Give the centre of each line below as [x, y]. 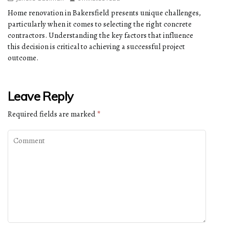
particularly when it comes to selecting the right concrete [100, 24]
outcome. [23, 58]
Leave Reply [41, 96]
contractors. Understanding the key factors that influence [100, 36]
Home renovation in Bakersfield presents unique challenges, [104, 13]
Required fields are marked [52, 114]
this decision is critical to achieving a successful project [96, 47]
